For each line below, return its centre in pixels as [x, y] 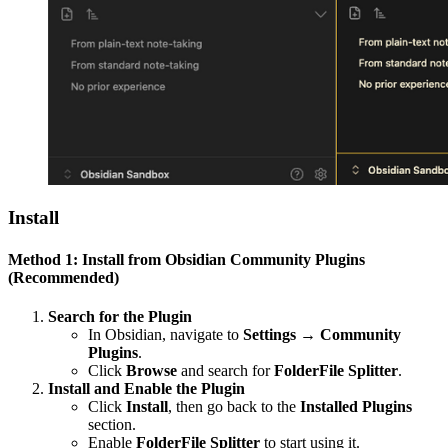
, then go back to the [234, 406]
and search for [225, 370]
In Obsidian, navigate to [165, 334]
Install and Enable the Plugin [146, 388]
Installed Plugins [356, 406]
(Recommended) [63, 277]
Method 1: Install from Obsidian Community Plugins [186, 259]
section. [112, 424]
